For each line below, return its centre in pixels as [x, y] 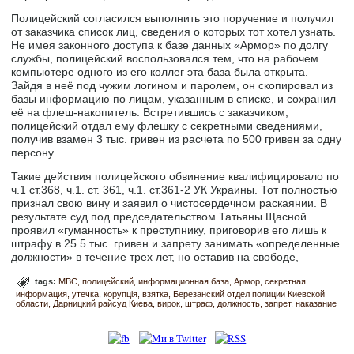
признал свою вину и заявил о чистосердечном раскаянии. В [169, 203]
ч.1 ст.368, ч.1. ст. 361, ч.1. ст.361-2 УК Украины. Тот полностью [175, 190]
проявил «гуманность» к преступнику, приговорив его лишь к [169, 230]
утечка [86, 294]
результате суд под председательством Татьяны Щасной [159, 217]
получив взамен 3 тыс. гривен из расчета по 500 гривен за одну [177, 139]
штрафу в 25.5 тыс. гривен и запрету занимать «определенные [176, 244]
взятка [156, 294]
